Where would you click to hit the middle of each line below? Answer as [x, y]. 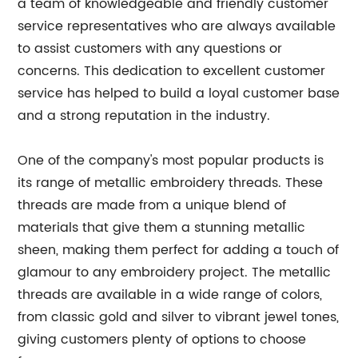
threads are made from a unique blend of [152, 206]
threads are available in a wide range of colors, [170, 295]
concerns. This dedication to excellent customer [172, 72]
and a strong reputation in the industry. [144, 116]
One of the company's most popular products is [171, 161]
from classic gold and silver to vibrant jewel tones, [179, 318]
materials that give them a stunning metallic [162, 228]
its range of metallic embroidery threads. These [171, 183]
